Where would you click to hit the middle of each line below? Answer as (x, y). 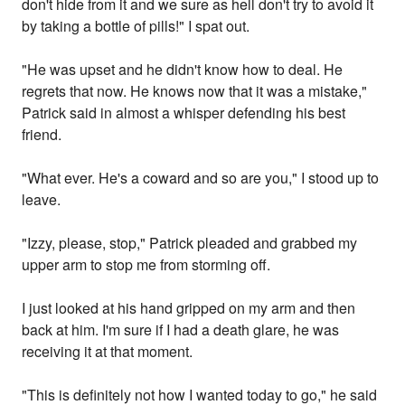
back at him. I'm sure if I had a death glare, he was (181, 330)
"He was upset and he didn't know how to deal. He (183, 70)
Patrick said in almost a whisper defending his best (184, 113)
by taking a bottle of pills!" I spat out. (136, 26)
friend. (42, 135)
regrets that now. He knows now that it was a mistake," (195, 91)
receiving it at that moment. (108, 352)
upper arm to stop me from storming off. (146, 265)
